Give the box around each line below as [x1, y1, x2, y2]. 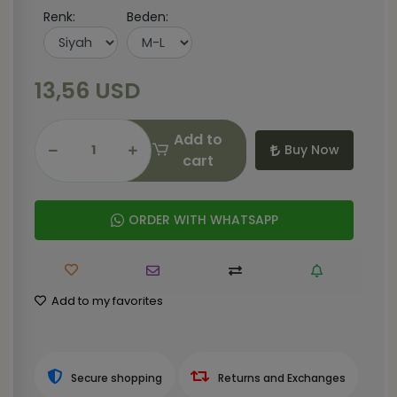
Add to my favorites [49, 292, 163, 309]
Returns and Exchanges [218, 370, 346, 385]
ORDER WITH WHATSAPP [128, 210, 278, 229]
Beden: [127, 8, 168, 26]
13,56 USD [35, 74, 140, 106]
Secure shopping [70, 370, 162, 385]
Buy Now [284, 141, 339, 160]
